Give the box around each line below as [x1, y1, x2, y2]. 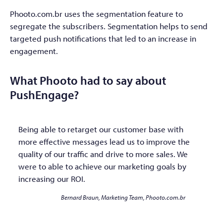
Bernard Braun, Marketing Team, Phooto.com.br [60, 193, 185, 201]
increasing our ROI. [18, 173, 85, 184]
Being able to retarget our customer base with [18, 123, 183, 134]
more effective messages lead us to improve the [18, 136, 190, 147]
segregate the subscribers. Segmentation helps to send [10, 21, 208, 32]
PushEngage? [10, 87, 79, 103]
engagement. [10, 46, 58, 56]
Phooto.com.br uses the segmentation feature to [10, 8, 183, 19]
